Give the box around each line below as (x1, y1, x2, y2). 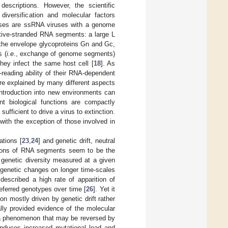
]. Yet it (93, 185, 116, 193)
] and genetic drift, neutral (38, 136, 116, 145)
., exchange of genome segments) (13, 49, 116, 58)
